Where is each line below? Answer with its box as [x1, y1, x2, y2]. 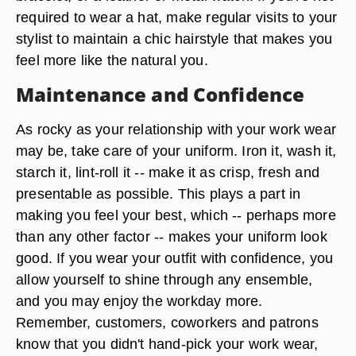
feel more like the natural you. [16, 52, 208, 68]
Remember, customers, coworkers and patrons [16, 314, 319, 331]
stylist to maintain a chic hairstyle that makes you [16, 30, 333, 47]
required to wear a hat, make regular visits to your [16, 9, 338, 25]
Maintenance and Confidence [16, 81, 305, 107]
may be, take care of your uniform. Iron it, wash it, [16, 142, 337, 159]
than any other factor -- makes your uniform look [16, 228, 327, 245]
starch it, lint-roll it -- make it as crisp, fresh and [16, 164, 319, 180]
